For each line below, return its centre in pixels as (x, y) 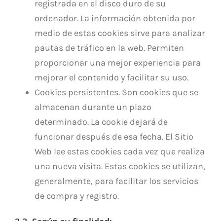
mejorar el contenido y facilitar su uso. (111, 77)
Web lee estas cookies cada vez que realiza (120, 151)
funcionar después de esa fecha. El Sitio (114, 136)
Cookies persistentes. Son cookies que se (116, 92)
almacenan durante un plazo (93, 107)
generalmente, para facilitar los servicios (116, 181)
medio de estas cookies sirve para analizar (120, 33)
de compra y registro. (77, 196)
